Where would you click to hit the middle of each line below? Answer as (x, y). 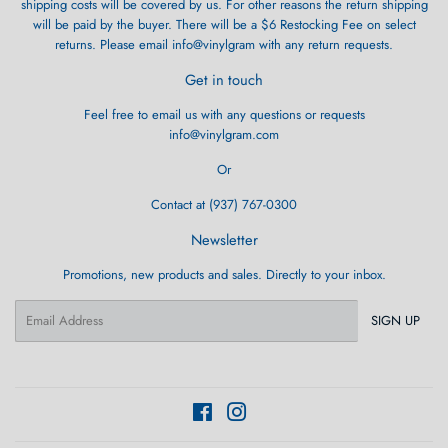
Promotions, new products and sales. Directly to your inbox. (224, 274)
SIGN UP (395, 321)
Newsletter (224, 239)
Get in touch (224, 79)
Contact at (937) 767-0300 (224, 204)
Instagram (272, 412)
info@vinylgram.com (224, 134)
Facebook (239, 412)
